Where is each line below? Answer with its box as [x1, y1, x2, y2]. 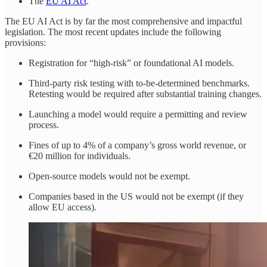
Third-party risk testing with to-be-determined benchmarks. [29, 77, 250, 88]
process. [29, 119, 59, 130]
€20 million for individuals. [29, 150, 131, 161]
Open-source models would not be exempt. [29, 170, 190, 181]
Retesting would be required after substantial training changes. [29, 88, 262, 99]
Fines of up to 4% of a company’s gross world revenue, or [29, 139, 246, 150]
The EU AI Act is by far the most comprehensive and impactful [5, 15, 242, 26]
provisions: [5, 37, 46, 48]
